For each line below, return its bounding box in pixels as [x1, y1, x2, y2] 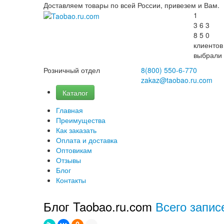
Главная [56, 105, 83, 115]
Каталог [62, 87, 88, 97]
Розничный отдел [43, 65, 100, 75]
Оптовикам [56, 145, 92, 155]
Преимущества [56, 115, 105, 125]
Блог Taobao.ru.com [43, 197, 155, 215]
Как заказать [56, 125, 96, 135]
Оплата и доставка [56, 135, 117, 145]
